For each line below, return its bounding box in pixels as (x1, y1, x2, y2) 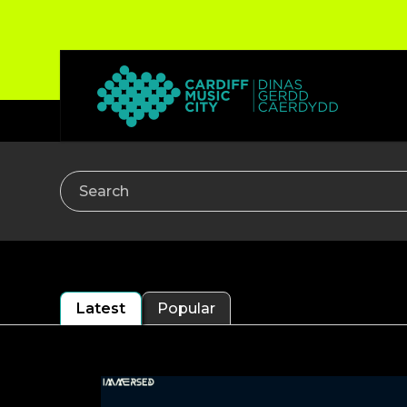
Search (59, 190, 110, 207)
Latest (76, 300, 125, 317)
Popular (157, 300, 215, 317)
